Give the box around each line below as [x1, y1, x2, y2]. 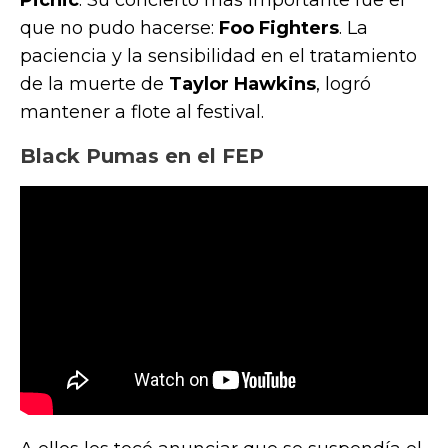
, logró [316, 72, 371, 95]
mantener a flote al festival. [20, 100, 269, 123]
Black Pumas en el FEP [20, 143, 264, 168]
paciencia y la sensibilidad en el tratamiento [20, 44, 417, 67]
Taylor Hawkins [169, 72, 316, 95]
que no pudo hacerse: [20, 16, 219, 39]
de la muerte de [20, 72, 169, 95]
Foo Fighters [219, 16, 339, 39]
